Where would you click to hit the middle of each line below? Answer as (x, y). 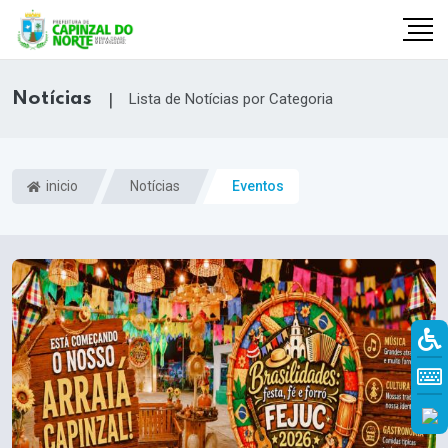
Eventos (258, 186)
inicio (60, 186)
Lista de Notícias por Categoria (231, 99)
